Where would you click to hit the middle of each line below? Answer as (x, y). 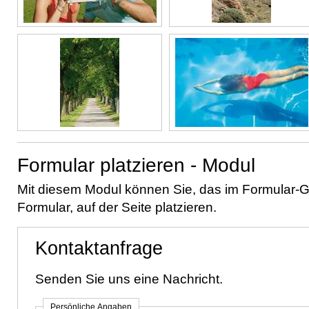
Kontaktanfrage (99, 248)
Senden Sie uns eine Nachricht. (129, 279)
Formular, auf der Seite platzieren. (117, 207)
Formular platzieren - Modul (136, 165)
